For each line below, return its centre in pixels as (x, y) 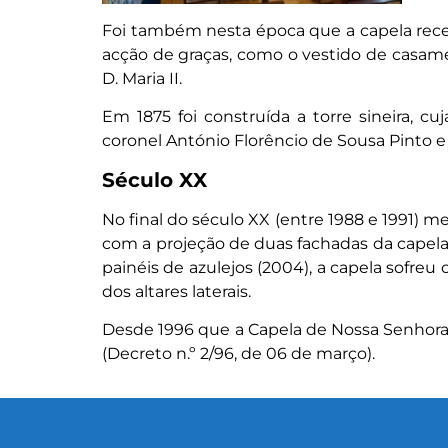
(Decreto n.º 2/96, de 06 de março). (238, 354)
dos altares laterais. (176, 291)
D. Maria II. (142, 78)
